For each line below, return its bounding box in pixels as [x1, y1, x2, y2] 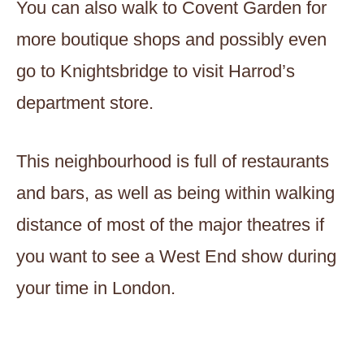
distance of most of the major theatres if [16, 214, 324, 236]
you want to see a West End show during [16, 246, 336, 267]
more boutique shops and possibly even [16, 29, 327, 50]
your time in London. [16, 278, 175, 299]
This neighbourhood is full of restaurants [16, 151, 329, 172]
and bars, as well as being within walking [16, 183, 335, 204]
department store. [16, 93, 154, 114]
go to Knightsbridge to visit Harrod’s [16, 61, 295, 82]
